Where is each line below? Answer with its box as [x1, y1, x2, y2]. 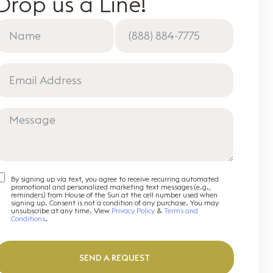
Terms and [164, 205, 198, 215]
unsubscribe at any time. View [11, 205, 112, 215]
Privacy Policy [112, 205, 155, 215]
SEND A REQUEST [79, 252, 150, 263]
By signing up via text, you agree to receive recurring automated [11, 174, 219, 183]
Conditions [11, 213, 45, 223]
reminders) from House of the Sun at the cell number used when [11, 190, 218, 199]
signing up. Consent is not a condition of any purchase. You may [11, 197, 219, 207]
